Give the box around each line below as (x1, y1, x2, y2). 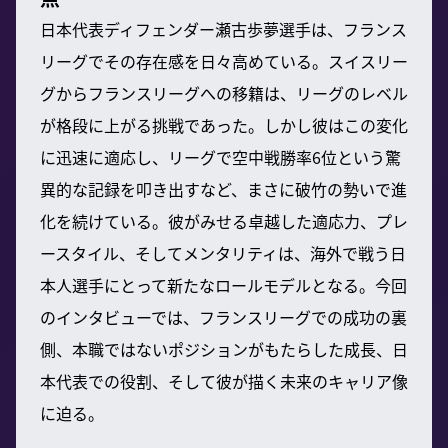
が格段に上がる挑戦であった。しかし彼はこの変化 (40, 112, 408, 137)
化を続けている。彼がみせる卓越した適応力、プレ (40, 208, 408, 233)
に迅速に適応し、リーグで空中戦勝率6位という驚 (40, 144, 401, 169)
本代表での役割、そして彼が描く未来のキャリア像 (40, 368, 408, 393)
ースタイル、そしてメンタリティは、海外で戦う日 (40, 240, 406, 265)
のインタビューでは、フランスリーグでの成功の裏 (40, 304, 407, 329)
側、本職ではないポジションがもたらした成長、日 (40, 336, 408, 361)
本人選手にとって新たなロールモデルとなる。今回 (40, 272, 407, 297)
